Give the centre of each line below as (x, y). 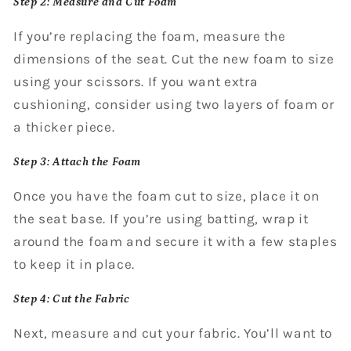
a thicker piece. (64, 127)
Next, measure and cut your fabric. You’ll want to (173, 333)
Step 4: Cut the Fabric (72, 299)
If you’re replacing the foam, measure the (150, 36)
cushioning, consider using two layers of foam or (174, 105)
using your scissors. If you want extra (136, 82)
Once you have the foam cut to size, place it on (166, 196)
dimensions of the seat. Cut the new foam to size (174, 59)
